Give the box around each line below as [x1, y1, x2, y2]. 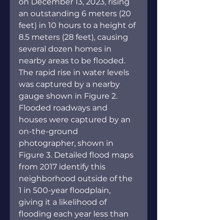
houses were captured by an [19, 114, 133, 124]
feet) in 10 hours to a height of [19, 20, 137, 30]
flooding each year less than [19, 209, 131, 219]
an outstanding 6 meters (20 [19, 8, 133, 18]
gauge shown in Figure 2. [19, 91, 119, 101]
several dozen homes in [19, 44, 113, 54]
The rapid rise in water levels [19, 67, 131, 77]
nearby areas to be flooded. [19, 55, 127, 65]
